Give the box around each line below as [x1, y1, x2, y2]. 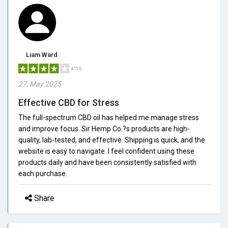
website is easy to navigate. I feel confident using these [18, 147, 194, 155]
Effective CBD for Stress [18, 97, 119, 108]
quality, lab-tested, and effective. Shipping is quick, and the [18, 135, 205, 144]
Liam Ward [26, 50, 58, 59]
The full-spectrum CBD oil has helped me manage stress [18, 113, 199, 122]
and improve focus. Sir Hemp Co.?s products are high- [18, 124, 190, 133]
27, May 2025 [18, 79, 61, 88]
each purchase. [18, 169, 67, 178]
